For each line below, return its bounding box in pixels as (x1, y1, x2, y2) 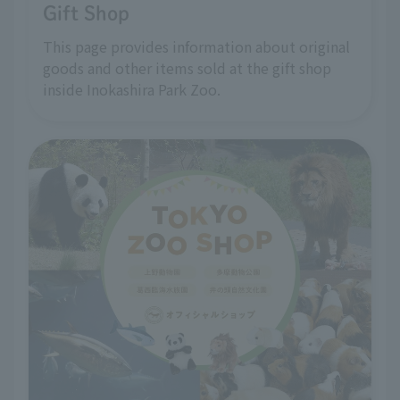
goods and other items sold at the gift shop (43, 56, 331, 79)
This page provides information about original (43, 35, 350, 57)
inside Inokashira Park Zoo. (43, 78, 221, 100)
